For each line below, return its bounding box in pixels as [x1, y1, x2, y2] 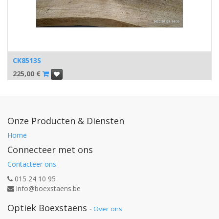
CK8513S [13, 55, 41, 65]
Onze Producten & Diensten [7, 115, 124, 127]
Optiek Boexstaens [7, 202, 89, 214]
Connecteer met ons [7, 144, 93, 155]
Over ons [93, 204, 122, 213]
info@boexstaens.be [16, 184, 81, 193]
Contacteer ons [7, 159, 56, 169]
